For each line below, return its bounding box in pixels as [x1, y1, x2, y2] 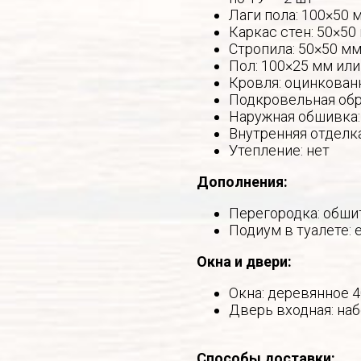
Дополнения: [197, 172, 288, 190]
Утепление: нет [229, 141, 330, 159]
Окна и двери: [197, 252, 292, 270]
